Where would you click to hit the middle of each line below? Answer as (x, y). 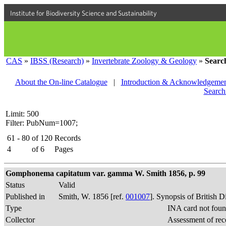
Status (15, 185)
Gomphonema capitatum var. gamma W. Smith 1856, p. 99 (105, 173)
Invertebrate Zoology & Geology (144, 61)
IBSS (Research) (57, 61)
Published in (25, 196)
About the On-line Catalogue (61, 82)
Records (68, 138)
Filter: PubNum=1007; (42, 123)
